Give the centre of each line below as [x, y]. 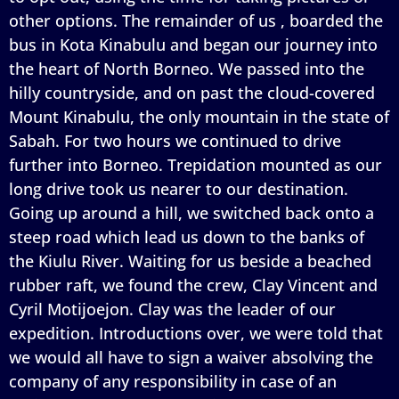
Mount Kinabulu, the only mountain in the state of [199, 116]
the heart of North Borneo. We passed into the [187, 68]
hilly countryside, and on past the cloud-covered [192, 92]
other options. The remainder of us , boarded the [196, 20]
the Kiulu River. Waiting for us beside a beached [190, 261]
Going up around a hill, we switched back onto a [191, 212]
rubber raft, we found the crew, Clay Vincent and [193, 285]
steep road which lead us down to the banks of [187, 236]
